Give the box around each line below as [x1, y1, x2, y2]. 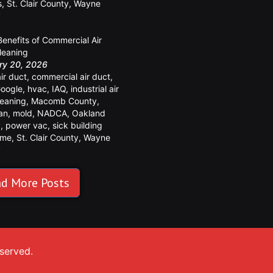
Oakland [72, 107, 105, 118]
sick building [52, 119, 102, 130]
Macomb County [31, 95, 97, 106]
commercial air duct [32, 71, 110, 82]
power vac [5, 119, 48, 130]
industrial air [71, 83, 119, 94]
